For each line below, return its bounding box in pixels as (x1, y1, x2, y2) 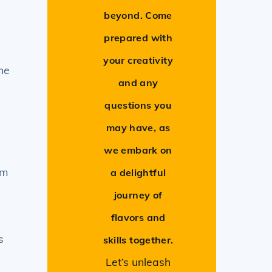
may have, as (106, 121, 171, 134)
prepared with (104, 32, 173, 44)
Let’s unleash (106, 255, 171, 269)
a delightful (110, 166, 166, 179)
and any (118, 76, 158, 89)
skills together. (103, 234, 174, 246)
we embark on (104, 144, 172, 157)
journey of (114, 189, 163, 202)
